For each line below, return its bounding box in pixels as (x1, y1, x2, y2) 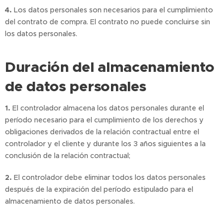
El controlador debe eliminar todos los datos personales (14, 173, 206, 182)
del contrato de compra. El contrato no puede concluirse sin (5, 17, 210, 26)
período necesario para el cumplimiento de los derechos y (5, 115, 204, 124)
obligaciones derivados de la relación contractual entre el (5, 127, 199, 136)
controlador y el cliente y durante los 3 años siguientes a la (5, 139, 206, 148)
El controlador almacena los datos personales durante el (12, 104, 204, 112)
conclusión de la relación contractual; (5, 151, 130, 160)
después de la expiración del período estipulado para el (5, 185, 193, 194)
